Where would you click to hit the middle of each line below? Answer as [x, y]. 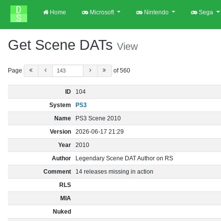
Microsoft [102, 12]
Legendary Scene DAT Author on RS [125, 159]
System [60, 105]
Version [60, 132]
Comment [57, 172]
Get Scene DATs [62, 45]
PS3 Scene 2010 [98, 119]
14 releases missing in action [115, 172]
